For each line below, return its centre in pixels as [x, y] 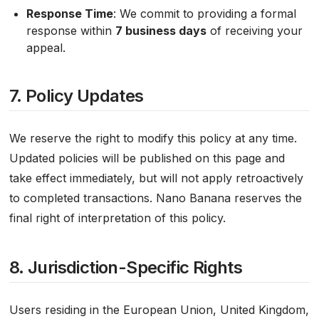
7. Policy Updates [76, 96]
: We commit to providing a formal [204, 14]
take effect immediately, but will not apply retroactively [156, 178]
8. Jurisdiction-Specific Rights [126, 267]
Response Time [69, 14]
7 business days [161, 31]
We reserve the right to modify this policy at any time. [153, 138]
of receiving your [254, 31]
